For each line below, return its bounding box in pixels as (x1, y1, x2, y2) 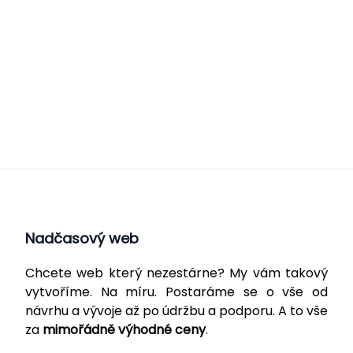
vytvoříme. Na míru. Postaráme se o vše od (25, 282, 328, 301)
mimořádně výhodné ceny (43, 320, 206, 339)
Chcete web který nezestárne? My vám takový (25, 263, 328, 282)
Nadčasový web (25, 228, 139, 248)
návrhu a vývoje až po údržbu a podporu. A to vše (25, 301, 328, 320)
